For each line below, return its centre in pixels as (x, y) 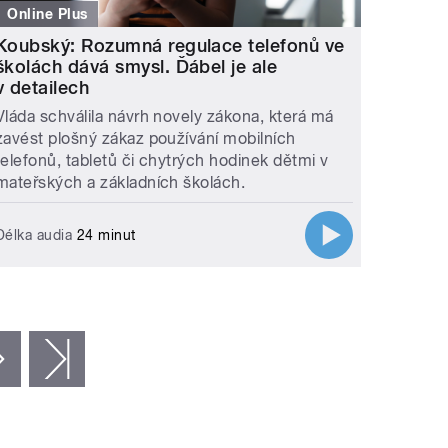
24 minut (104, 234)
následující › (64, 358)
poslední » (122, 358)
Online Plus (47, 13)
